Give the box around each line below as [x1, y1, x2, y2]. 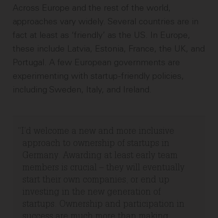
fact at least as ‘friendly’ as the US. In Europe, [13, 30, 191, 41]
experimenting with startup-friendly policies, [13, 71, 184, 82]
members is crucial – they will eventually [22, 164, 185, 173]
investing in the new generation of [22, 188, 161, 198]
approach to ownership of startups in [22, 140, 170, 149]
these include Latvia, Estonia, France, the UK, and [13, 43, 205, 54]
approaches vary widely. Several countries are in [13, 16, 199, 27]
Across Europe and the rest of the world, [13, 2, 171, 14]
